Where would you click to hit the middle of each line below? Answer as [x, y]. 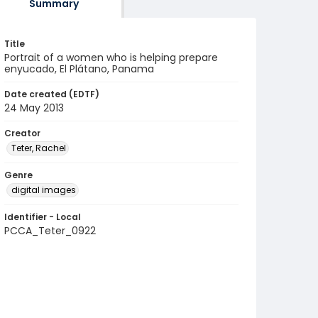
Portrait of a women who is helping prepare [111, 57]
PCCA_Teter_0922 [50, 231]
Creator [22, 133]
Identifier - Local [43, 217]
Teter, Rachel [39, 148]
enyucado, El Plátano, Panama [79, 69]
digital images [44, 190]
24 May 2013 [34, 108]
